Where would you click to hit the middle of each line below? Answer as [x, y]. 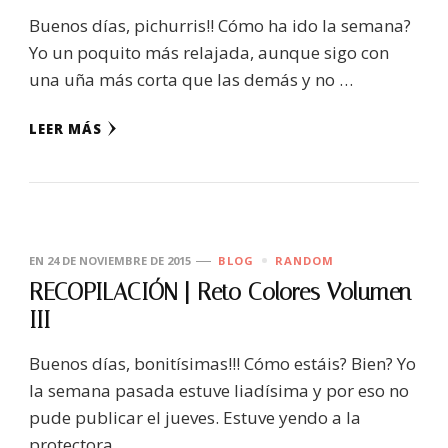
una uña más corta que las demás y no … [191, 79]
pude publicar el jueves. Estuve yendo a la [195, 417]
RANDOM [304, 260]
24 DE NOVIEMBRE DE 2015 [119, 260]
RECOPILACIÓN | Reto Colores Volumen [220, 292]
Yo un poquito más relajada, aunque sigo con [209, 52]
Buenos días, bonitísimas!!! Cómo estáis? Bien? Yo [222, 363]
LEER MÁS [65, 128]
